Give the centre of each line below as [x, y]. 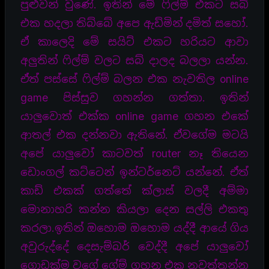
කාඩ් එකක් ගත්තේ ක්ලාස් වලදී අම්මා [134, 190]
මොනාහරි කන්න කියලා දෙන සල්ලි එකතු [134, 209]
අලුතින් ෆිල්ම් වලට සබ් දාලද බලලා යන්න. [134, 60]
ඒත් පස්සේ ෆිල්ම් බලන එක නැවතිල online [134, 79]
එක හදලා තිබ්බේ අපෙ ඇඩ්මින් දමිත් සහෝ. [134, 23]
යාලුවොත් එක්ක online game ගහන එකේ [134, 116]
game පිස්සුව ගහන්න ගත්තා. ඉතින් [134, 97]
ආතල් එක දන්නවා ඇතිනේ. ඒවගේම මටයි [134, 134]
